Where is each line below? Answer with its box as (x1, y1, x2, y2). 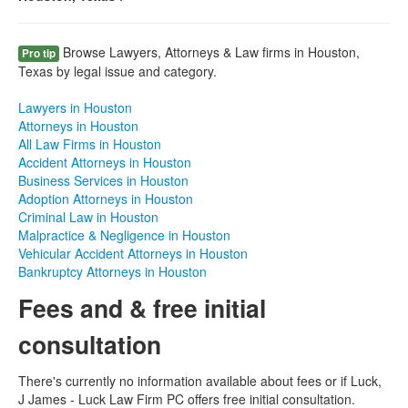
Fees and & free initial (18, 291, 266, 325)
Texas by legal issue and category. (18, 62, 217, 80)
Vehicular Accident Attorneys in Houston (18, 244, 248, 262)
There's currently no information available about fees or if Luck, (18, 372, 382, 390)
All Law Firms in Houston (18, 135, 161, 153)
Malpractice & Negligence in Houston (18, 226, 230, 244)
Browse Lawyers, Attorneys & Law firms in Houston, (59, 43, 360, 61)
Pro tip (22, 46, 56, 61)
